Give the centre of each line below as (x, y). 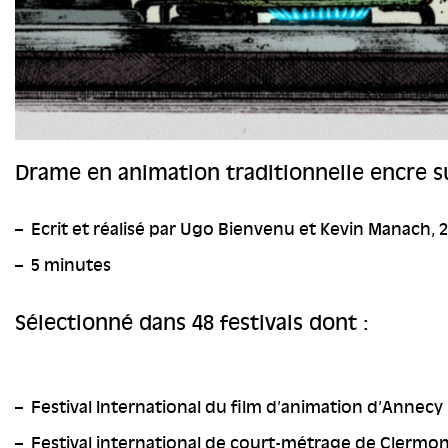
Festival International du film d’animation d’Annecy (237, 408)
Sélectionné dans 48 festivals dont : (192, 323)
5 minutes (71, 266)
